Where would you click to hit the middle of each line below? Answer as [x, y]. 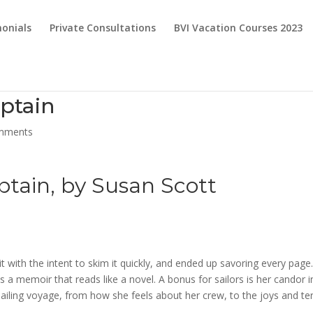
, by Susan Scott [134, 185]
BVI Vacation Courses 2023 [238, 28]
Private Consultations [103, 28]
